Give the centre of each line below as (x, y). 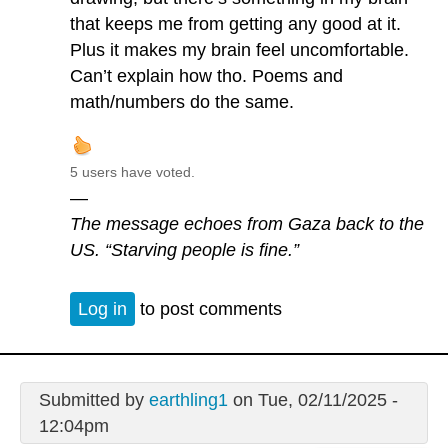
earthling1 (188, 399)
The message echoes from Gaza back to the (247, 224)
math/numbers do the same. (182, 102)
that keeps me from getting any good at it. (235, 24)
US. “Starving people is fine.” (184, 250)
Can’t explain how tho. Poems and (206, 76)
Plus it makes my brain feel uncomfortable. (239, 50)
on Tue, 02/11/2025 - (312, 399)
